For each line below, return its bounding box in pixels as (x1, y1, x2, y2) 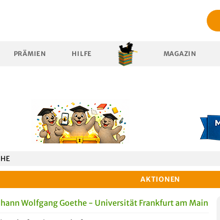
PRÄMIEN (13, 50, 46, 58)
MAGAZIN (163, 50, 196, 58)
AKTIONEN (140, 175, 181, 184)
